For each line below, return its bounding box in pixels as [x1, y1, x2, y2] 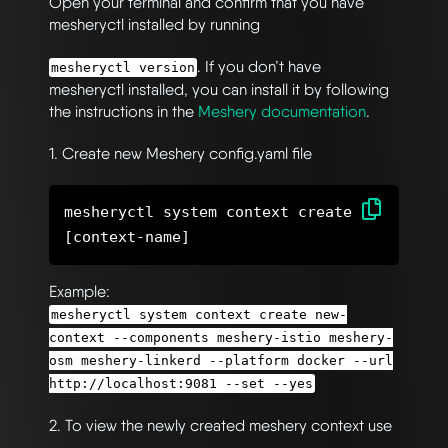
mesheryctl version [51, 59, 195, 75]
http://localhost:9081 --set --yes [49, 375, 313, 391]
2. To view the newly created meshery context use [49, 415, 392, 435]
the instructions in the [49, 101, 198, 121]
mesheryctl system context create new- [51, 306, 347, 322]
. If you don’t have [197, 56, 321, 76]
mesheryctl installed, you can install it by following [49, 79, 389, 99]
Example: [49, 281, 110, 301]
